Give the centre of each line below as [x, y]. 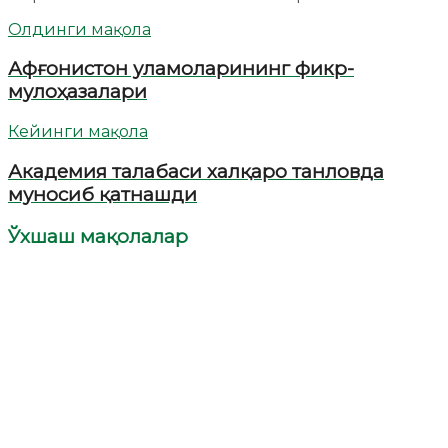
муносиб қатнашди [102, 194]
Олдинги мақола [79, 29]
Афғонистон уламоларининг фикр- [181, 69]
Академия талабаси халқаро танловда [196, 171]
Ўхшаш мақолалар [98, 236]
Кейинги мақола [78, 132]
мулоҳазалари [77, 92]
